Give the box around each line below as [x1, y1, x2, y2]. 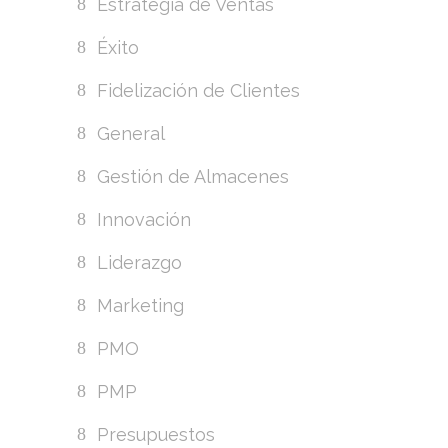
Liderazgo [97, 251, 183, 273]
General [97, 122, 166, 144]
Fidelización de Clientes [97, 79, 301, 101]
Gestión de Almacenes [97, 165, 290, 187]
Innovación [97, 208, 192, 230]
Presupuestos [97, 423, 216, 445]
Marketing [97, 294, 185, 316]
